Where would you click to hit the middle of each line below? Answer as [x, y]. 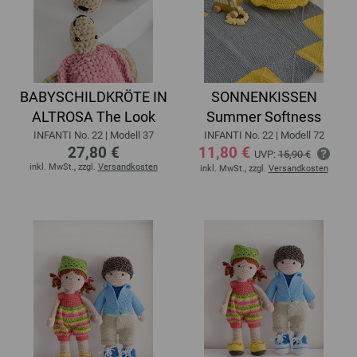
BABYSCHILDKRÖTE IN [93, 96]
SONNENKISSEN [264, 96]
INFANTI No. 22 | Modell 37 [93, 135]
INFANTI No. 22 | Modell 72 [264, 135]
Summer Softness [264, 116]
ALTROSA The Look [93, 116]
